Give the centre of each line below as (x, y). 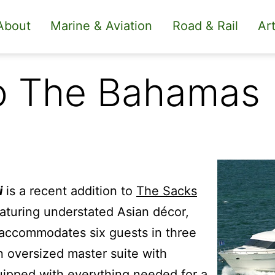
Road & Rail (205, 26)
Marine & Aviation (102, 26)
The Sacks (167, 191)
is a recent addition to (71, 191)
